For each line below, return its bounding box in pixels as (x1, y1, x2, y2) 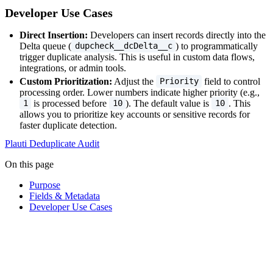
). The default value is (126, 97, 212, 108)
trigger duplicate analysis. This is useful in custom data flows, (19, 51, 255, 62)
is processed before (31, 97, 110, 108)
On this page (5, 158, 54, 169)
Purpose (29, 179, 60, 190)
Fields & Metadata (29, 190, 100, 201)
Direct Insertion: (19, 29, 88, 40)
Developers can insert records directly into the (88, 29, 266, 40)
